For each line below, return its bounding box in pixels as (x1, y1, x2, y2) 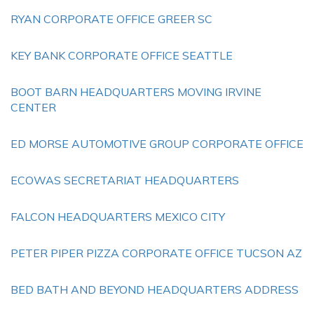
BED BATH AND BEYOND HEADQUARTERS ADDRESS (11, 282, 299, 296)
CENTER (11, 100, 56, 114)
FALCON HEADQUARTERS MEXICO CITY (11, 210, 225, 224)
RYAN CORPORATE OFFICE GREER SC (11, 12, 212, 26)
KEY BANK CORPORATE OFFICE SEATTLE (11, 48, 233, 62)
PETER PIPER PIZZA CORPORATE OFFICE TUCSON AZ (11, 246, 302, 260)
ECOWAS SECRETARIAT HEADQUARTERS (11, 173, 239, 187)
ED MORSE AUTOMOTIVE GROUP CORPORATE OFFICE (11, 137, 303, 151)
